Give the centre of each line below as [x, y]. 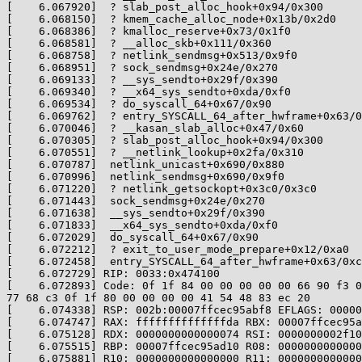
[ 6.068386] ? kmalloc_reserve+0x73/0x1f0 [149, 31]
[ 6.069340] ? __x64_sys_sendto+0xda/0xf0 [149, 92]
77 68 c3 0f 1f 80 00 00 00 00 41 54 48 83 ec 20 [158, 298]
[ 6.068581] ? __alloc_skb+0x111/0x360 [139, 43]
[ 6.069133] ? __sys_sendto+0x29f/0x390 [142, 80]
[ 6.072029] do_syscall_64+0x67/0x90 [133, 237]
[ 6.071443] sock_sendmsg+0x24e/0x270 [136, 201]
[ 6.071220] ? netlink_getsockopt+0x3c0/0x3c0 [162, 189]
